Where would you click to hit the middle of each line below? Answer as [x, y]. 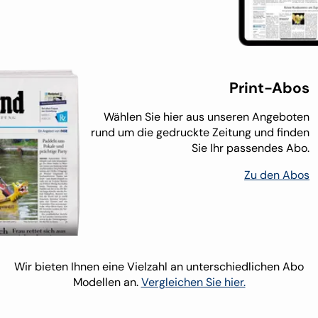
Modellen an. [105, 282]
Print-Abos [269, 88]
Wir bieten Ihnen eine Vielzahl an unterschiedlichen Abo [159, 266]
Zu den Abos [277, 175]
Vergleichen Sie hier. [193, 282]
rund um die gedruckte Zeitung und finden [200, 132]
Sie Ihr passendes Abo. [251, 148]
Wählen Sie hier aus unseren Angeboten [207, 116]
